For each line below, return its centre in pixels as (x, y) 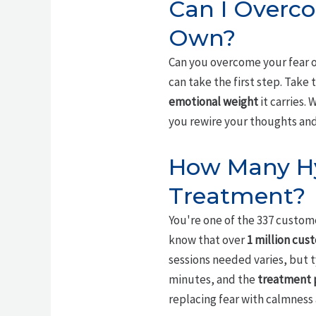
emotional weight (213, 101)
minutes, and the (213, 279)
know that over (207, 239)
